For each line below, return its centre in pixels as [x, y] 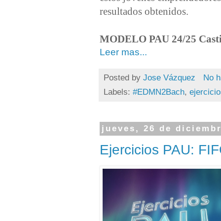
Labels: [118, 92]
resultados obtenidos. [144, 11]
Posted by [123, 78]
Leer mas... [123, 52]
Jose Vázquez [169, 78]
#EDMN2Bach [159, 92]
